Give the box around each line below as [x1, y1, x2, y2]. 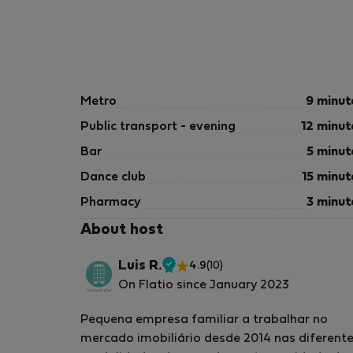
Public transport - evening [80, 121, 236, 132]
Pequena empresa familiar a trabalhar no [80, 314, 328, 325]
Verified [168, 268, 216, 280]
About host [80, 223, 163, 237]
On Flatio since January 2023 [118, 280, 289, 291]
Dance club [80, 172, 146, 183]
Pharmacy [80, 197, 141, 208]
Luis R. [118, 260, 162, 273]
